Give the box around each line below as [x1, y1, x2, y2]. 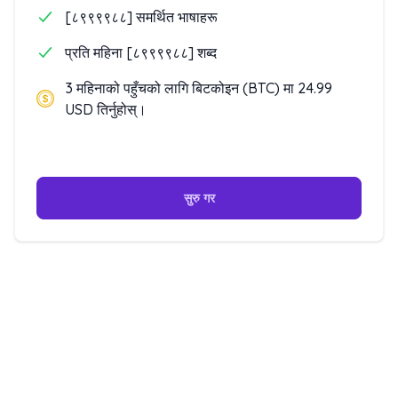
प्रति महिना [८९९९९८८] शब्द [65, 44, 217, 61]
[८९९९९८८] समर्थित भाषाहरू [65, 8, 218, 26]
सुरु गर [183, 190, 215, 206]
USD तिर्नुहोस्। [65, 100, 147, 118]
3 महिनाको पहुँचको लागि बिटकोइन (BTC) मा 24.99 [65, 79, 332, 97]
